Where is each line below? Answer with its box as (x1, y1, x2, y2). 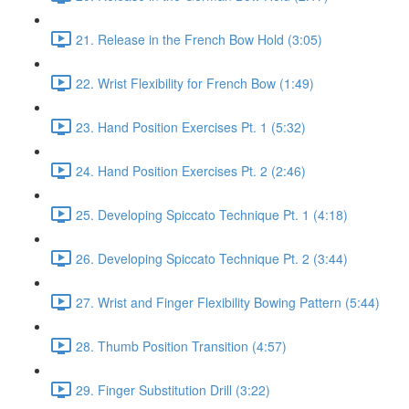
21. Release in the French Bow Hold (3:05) (76, 29, 322, 48)
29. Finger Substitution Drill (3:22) (76, 380, 270, 399)
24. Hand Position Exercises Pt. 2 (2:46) (76, 161, 306, 180)
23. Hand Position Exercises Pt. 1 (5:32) (76, 117, 306, 136)
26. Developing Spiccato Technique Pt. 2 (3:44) (76, 248, 348, 267)
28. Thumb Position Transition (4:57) (76, 336, 287, 355)
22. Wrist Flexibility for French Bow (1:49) (76, 73, 314, 92)
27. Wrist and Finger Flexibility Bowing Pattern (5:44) (76, 292, 380, 311)
